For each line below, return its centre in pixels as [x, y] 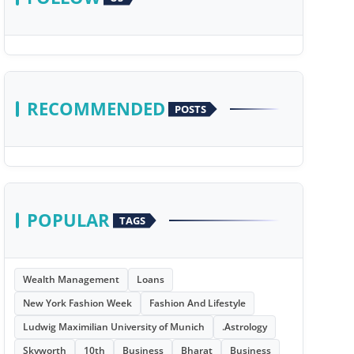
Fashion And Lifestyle [197, 303]
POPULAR [68, 220]
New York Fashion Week [77, 303]
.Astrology [244, 327]
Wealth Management [71, 279]
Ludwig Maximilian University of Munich [113, 327]
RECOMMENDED [96, 109]
